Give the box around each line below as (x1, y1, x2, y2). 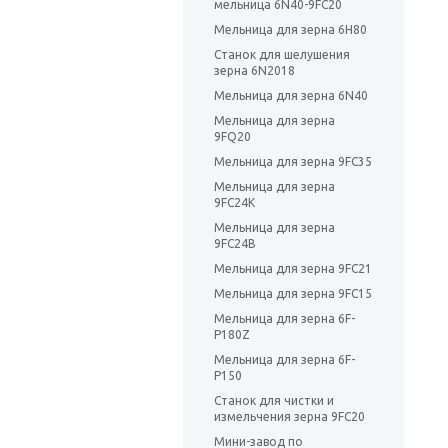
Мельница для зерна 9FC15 (214, 287, 372, 301)
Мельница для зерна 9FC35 (214, 155, 372, 169)
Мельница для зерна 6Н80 (214, 23, 367, 37)
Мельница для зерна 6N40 (214, 89, 368, 103)
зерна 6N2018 (214, 64, 295, 78)
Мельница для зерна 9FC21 (214, 262, 372, 276)
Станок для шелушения (214, 48, 350, 62)
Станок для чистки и (214, 394, 334, 408)
